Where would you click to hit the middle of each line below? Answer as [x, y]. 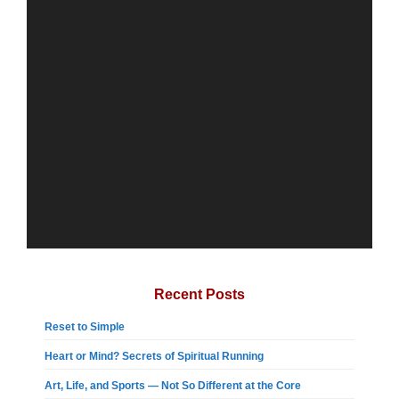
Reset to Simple [85, 327]
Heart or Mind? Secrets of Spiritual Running [154, 357]
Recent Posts [199, 295]
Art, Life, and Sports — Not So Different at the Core [173, 386]
